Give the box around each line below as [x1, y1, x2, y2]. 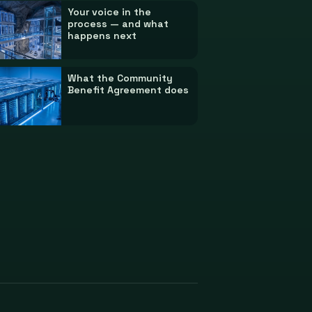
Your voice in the [68, 6, 152, 19]
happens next [68, 29, 137, 42]
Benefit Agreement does [68, 83, 189, 96]
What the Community [68, 71, 173, 84]
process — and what [68, 17, 169, 31]
